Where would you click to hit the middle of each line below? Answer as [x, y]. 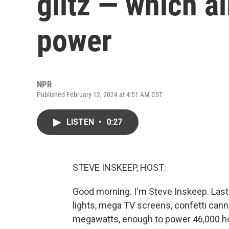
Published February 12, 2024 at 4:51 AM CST [100, 95]
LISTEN [81, 122]
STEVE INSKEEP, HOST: [119, 167]
